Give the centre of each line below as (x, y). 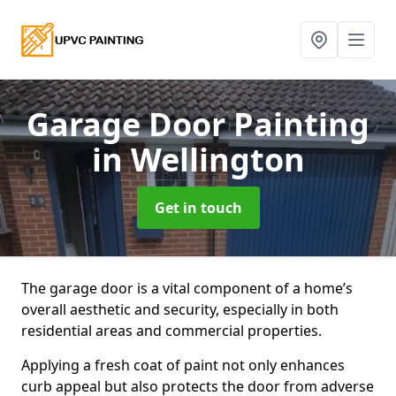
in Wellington (198, 160)
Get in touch (198, 208)
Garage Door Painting (198, 124)
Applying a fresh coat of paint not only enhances (183, 365)
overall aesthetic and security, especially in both (180, 309)
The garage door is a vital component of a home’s (187, 288)
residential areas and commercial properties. (171, 331)
